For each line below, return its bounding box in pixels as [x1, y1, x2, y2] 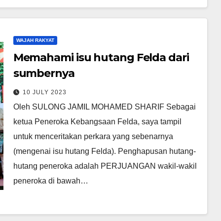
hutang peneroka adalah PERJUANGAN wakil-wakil [13, 161, 197, 170]
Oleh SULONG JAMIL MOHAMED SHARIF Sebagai [13, 102, 196, 111]
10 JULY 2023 [22, 88, 67, 96]
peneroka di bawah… [13, 176, 88, 185]
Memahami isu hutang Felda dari [13, 50, 189, 64]
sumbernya [13, 66, 74, 80]
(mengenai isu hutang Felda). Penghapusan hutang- [13, 147, 196, 155]
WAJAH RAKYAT [16, 37, 54, 43]
